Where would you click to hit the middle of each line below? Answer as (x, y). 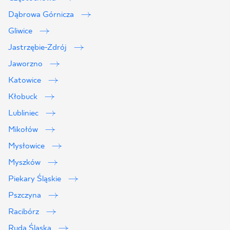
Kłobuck (24, 97)
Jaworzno (26, 64)
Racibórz (25, 212)
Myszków (25, 162)
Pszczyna (26, 195)
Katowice (26, 80)
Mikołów (24, 130)
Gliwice (21, 31)
